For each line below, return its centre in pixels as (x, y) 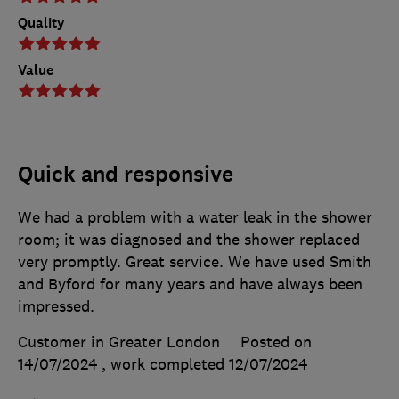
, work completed (165, 365)
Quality (41, 23)
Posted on (276, 342)
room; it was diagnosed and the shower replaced (189, 240)
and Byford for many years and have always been (190, 285)
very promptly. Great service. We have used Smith (195, 262)
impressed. (56, 307)
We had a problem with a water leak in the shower (195, 218)
